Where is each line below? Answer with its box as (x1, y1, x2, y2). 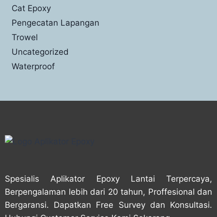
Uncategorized (12, 46, 69, 57)
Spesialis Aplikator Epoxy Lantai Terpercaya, (5, 173, 212, 184)
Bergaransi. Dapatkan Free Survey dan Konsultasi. (5, 200, 212, 210)
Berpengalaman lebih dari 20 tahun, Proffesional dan (5, 186, 212, 197)
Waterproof (12, 61, 55, 71)
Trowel (12, 32, 38, 42)
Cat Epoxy (12, 3, 51, 13)
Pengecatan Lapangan (12, 17, 99, 28)
